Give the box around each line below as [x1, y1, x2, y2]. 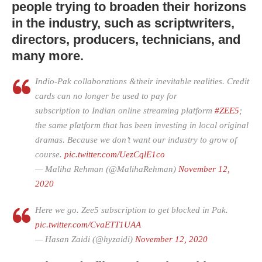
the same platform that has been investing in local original [35, 120, 249, 130]
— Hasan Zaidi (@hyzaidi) [35, 234, 135, 244]
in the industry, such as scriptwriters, [12, 15, 235, 30]
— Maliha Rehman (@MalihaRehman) [35, 164, 178, 174]
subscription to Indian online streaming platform [35, 105, 215, 115]
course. [35, 149, 64, 159]
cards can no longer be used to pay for [35, 91, 177, 101]
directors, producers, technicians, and [12, 32, 240, 47]
